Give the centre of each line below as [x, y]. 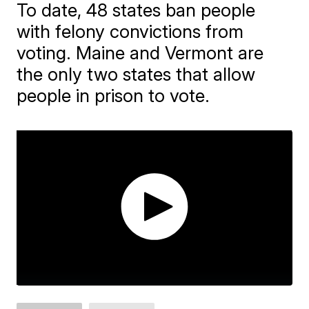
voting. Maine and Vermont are [140, 53]
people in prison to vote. [113, 96]
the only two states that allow [136, 74]
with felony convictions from [130, 32]
